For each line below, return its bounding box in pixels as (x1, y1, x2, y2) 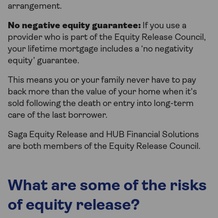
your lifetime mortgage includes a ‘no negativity (8, 45, 193, 54)
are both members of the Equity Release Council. (8, 142, 200, 152)
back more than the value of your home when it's (8, 88, 197, 97)
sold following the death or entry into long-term (8, 99, 194, 109)
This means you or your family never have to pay (8, 76, 196, 86)
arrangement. (8, 2, 62, 12)
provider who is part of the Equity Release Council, (8, 33, 206, 43)
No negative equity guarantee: (8, 21, 141, 31)
